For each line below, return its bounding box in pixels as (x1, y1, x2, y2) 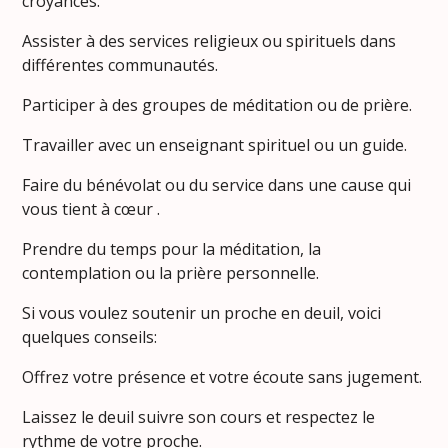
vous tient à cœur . (22, 198, 161, 221)
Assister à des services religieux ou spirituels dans (22, 30, 397, 53)
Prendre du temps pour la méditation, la (22, 238, 322, 261)
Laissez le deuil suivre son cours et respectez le (22, 406, 376, 429)
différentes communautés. (22, 54, 219, 77)
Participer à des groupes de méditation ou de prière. (22, 94, 413, 117)
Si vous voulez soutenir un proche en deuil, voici (22, 302, 382, 325)
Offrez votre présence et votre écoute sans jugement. (22, 366, 423, 389)
